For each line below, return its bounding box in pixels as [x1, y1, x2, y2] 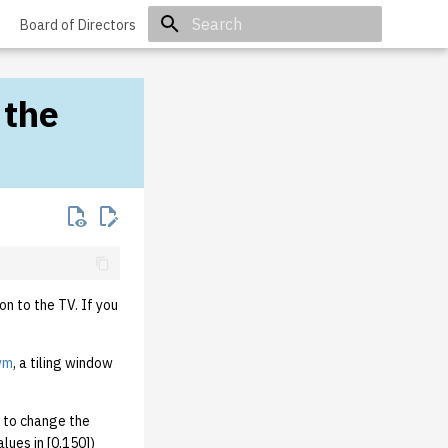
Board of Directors [20, 16, 136, 34]
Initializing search [192, 51, 296, 68]
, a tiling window [13, 354, 113, 373]
